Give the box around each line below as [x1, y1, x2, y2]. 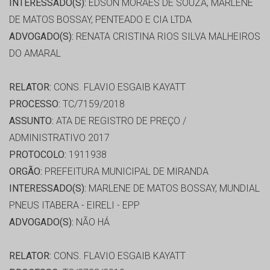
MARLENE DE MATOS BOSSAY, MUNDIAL [86, 183, 260, 195]
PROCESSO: [9, 98, 60, 110]
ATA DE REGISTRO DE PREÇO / [54, 115, 186, 127]
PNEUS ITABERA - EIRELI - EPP [9, 199, 140, 212]
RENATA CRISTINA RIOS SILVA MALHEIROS [74, 31, 260, 43]
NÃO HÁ [74, 216, 110, 228]
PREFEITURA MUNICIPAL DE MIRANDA [42, 166, 209, 178]
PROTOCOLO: [9, 149, 66, 161]
